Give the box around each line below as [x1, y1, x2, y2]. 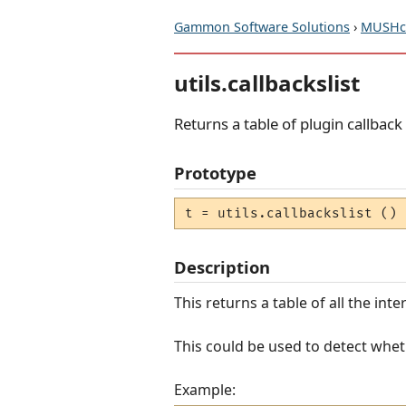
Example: [174, 379, 236, 400]
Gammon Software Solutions [174, 18, 350, 35]
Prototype [174, 161, 256, 185]
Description [174, 255, 270, 278]
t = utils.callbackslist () [185, 206, 398, 222]
